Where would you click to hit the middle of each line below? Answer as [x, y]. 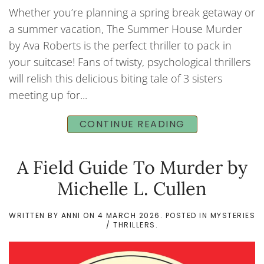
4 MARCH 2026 [129, 216]
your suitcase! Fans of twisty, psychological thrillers [130, 62]
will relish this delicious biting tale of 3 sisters [115, 79]
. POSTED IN [185, 216]
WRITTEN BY [35, 216]
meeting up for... [48, 95]
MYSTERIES [232, 216]
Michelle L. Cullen [132, 189]
